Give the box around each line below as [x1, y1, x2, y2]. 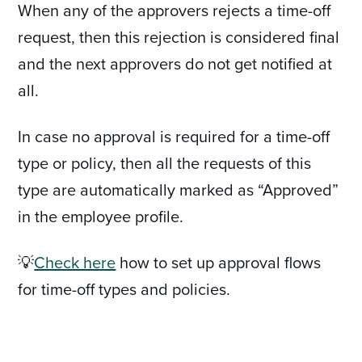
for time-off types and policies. [18, 277, 231, 301]
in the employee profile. [18, 204, 188, 228]
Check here [34, 250, 116, 274]
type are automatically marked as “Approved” [18, 178, 339, 201]
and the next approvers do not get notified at [18, 52, 333, 75]
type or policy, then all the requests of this [18, 151, 312, 175]
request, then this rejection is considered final [18, 25, 340, 48]
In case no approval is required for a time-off [18, 124, 330, 148]
